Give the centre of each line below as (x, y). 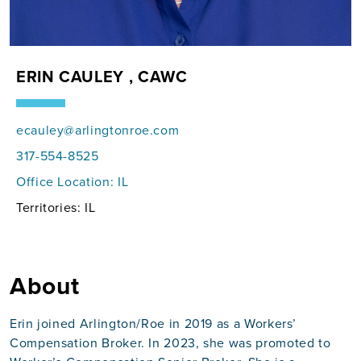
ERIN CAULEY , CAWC (102, 77)
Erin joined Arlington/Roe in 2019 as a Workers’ (154, 324)
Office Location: (67, 182)
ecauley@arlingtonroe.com (98, 130)
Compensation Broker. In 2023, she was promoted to (170, 343)
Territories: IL (56, 207)
